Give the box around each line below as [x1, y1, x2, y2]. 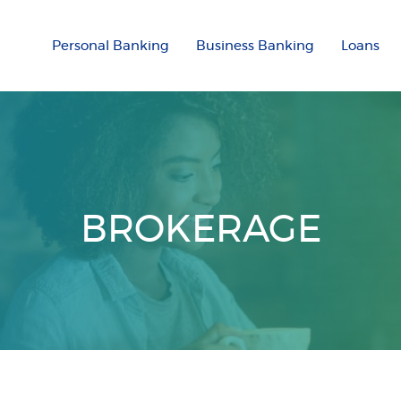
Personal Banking [52, 39, 169, 53]
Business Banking [196, 39, 314, 53]
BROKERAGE [80, 210, 321, 249]
